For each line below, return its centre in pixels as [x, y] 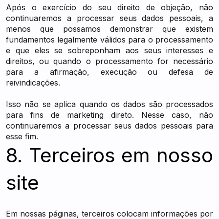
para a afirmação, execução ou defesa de [109, 72]
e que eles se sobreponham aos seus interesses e [109, 50]
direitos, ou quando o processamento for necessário [109, 61]
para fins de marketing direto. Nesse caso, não [109, 115]
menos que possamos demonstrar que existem [109, 29]
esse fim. [22, 136]
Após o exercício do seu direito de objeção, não [109, 7]
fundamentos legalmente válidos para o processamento [109, 40]
